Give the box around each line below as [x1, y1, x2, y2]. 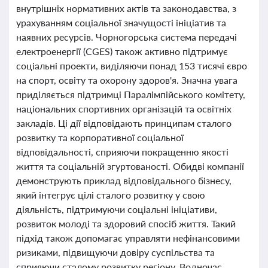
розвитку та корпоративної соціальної [16, 132, 184, 143]
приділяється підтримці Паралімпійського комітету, [16, 89, 245, 100]
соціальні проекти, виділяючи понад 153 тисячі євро [16, 60, 247, 71]
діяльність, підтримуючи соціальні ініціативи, [16, 203, 217, 215]
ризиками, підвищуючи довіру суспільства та [16, 246, 215, 258]
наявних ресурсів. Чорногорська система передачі [16, 31, 237, 42]
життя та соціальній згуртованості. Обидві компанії [16, 160, 244, 172]
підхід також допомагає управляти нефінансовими [16, 232, 240, 243]
